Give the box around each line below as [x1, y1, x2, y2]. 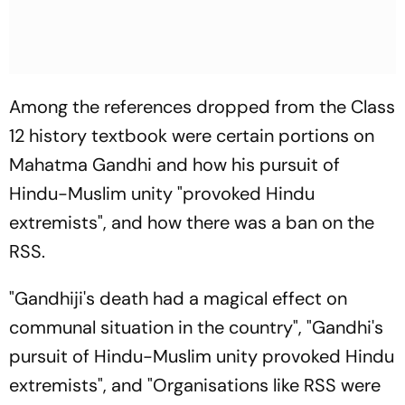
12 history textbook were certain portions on [9, 123, 374, 147]
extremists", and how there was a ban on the [9, 210, 374, 234]
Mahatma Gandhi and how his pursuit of [9, 152, 340, 176]
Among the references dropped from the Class [9, 94, 395, 118]
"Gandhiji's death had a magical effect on [9, 286, 347, 310]
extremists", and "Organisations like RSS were [9, 372, 381, 397]
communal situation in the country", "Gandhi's [9, 315, 383, 339]
